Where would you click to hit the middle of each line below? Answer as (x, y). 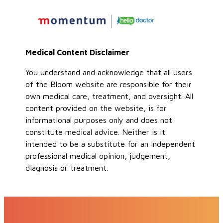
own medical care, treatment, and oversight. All (110, 96)
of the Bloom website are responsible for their (109, 84)
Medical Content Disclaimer (78, 52)
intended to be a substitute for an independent (111, 144)
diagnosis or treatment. (67, 167)
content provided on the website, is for (96, 108)
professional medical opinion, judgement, (98, 156)
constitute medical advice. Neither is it (96, 132)
